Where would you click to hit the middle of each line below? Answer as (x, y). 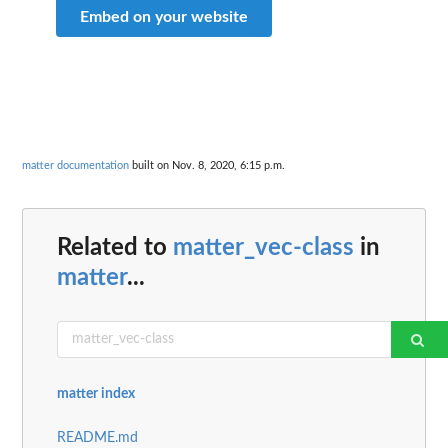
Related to (115, 247)
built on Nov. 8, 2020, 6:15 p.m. (207, 166)
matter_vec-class (263, 247)
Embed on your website (164, 16)
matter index (96, 393)
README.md (97, 437)
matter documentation (75, 166)
